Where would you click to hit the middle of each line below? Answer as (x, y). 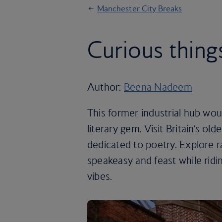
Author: (106, 87)
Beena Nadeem (158, 87)
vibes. (100, 176)
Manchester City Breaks (140, 8)
